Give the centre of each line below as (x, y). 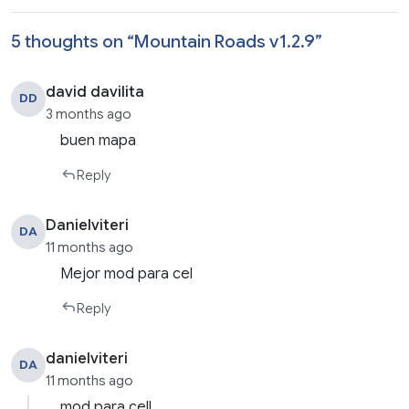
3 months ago (89, 115)
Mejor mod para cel (127, 273)
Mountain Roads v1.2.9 (225, 42)
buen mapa (99, 141)
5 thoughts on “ (73, 42)
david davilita (95, 93)
